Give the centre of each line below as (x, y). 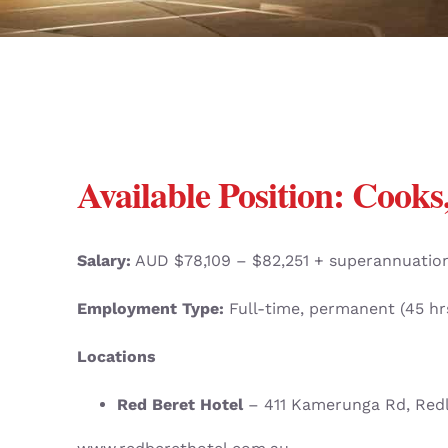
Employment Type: (150, 309)
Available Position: (214, 194)
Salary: (103, 261)
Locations (116, 357)
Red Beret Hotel (179, 405)
